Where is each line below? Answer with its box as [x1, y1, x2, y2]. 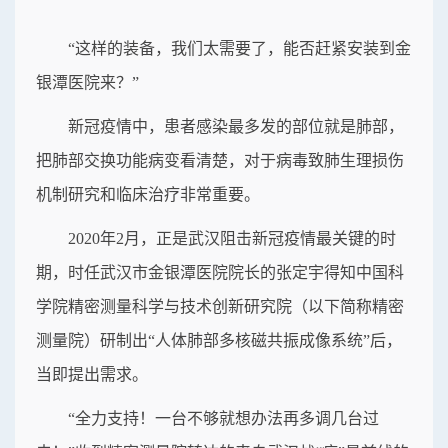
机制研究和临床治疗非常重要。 [36, 186, 260, 204]
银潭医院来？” [36, 74, 139, 92]
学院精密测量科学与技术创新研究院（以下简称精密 [36, 298, 404, 316]
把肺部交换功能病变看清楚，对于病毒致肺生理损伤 [36, 152, 404, 170]
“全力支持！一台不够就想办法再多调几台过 [68, 410, 379, 428]
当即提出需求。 [36, 366, 148, 384]
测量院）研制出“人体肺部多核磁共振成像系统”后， [36, 332, 402, 350]
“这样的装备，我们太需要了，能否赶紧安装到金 [68, 40, 411, 58]
